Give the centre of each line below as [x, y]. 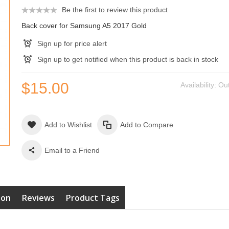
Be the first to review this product [114, 9]
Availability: [200, 85]
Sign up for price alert [72, 44]
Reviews [39, 198]
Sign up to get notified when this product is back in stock [128, 60]
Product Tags [93, 198]
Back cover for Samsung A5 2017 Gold [84, 25]
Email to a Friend [72, 151]
